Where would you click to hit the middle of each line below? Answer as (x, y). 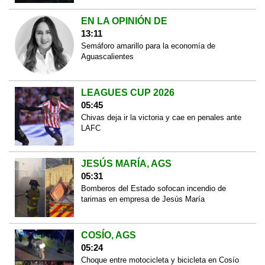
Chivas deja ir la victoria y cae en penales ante (161, 117)
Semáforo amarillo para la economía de (148, 46)
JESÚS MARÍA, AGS (126, 164)
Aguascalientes (107, 57)
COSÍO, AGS (108, 235)
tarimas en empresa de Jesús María (143, 199)
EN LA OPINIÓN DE (124, 21)
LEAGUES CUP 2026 (127, 92)
